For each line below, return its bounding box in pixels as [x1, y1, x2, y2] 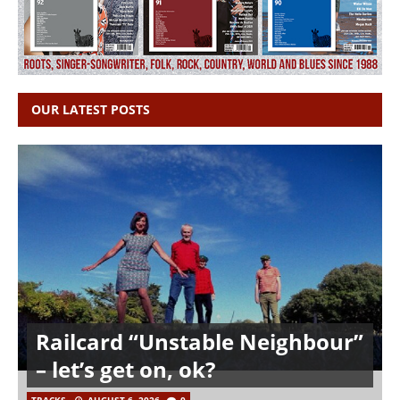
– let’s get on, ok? [36, 354, 215, 385]
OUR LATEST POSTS [31, 101, 150, 119]
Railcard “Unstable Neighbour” [36, 327, 363, 357]
